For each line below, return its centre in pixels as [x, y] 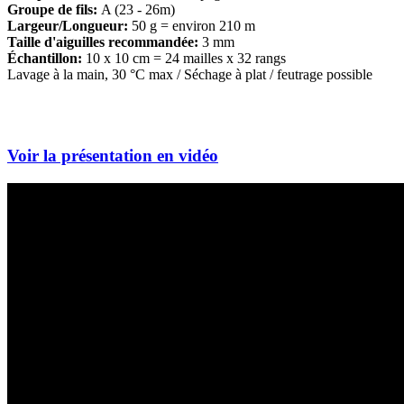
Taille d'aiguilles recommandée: [103, 41]
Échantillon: [45, 58]
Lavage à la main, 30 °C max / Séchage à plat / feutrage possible [190, 74]
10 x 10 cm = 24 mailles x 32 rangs [184, 58]
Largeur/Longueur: [68, 25]
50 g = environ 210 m [192, 25]
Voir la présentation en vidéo [113, 156]
